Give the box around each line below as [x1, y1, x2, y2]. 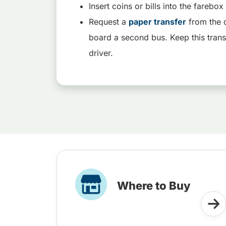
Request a [89, 17, 129, 27]
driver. [89, 48, 118, 58]
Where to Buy [117, 179, 191, 192]
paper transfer [129, 17, 186, 27]
